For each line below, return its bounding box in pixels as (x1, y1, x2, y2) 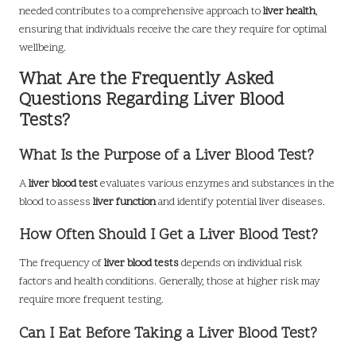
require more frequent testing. (19, 292, 164, 308)
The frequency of (19, 256, 104, 272)
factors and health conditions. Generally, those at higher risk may (19, 274, 320, 290)
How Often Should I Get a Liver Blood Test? (19, 225, 318, 247)
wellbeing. (19, 41, 66, 56)
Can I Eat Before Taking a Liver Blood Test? (19, 323, 317, 345)
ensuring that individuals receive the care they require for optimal (19, 22, 327, 38)
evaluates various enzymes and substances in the (98, 176, 335, 192)
